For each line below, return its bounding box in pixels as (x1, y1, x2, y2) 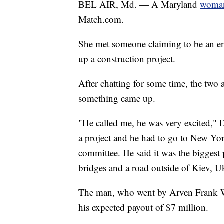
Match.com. (78, 13, 124, 26)
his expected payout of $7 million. (78, 201, 208, 214)
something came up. (78, 92, 155, 105)
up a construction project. (78, 52, 175, 65)
